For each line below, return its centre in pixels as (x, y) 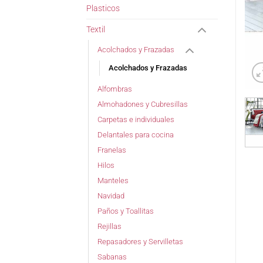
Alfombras (115, 89)
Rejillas (109, 226)
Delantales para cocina (136, 134)
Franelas (112, 150)
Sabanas (112, 257)
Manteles (113, 180)
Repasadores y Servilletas (140, 241)
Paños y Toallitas (126, 211)
